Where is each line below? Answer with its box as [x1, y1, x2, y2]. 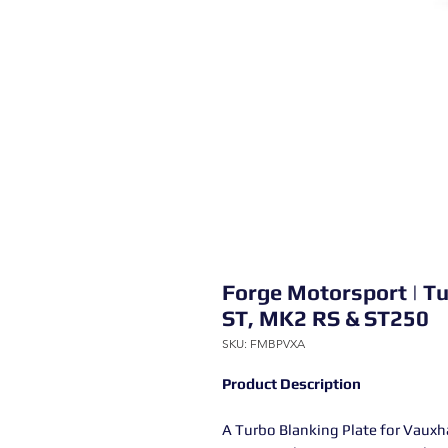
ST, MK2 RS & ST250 [222, 305, 429, 331]
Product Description [222, 375, 361, 392]
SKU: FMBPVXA [222, 336, 305, 351]
